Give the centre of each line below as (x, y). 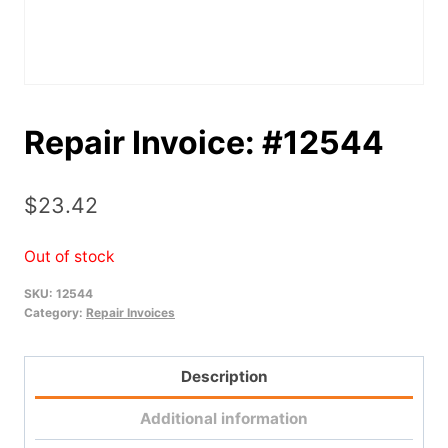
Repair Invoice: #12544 (204, 142)
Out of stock (69, 256)
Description (224, 376)
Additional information (224, 419)
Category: (55, 313)
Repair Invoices (130, 313)
